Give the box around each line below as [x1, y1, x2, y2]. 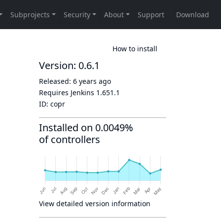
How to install [112, 43, 157, 53]
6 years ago [73, 76, 111, 86]
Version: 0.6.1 [39, 59, 100, 72]
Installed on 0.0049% [39, 121, 133, 134]
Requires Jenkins [39, 88, 96, 97]
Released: [39, 76, 73, 86]
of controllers [39, 133, 100, 146]
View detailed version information [39, 199, 150, 208]
